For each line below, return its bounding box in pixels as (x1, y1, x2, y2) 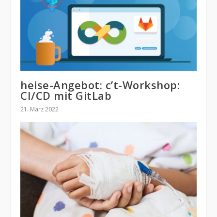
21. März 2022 (20, 105, 59, 113)
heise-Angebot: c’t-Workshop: (20, 77, 180, 92)
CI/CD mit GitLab (20, 88, 112, 103)
